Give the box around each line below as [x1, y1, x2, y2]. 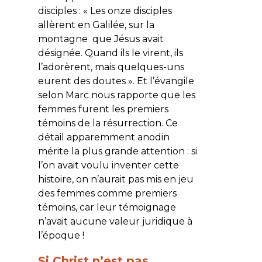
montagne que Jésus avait [37, 33, 164, 44]
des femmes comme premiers [37, 187, 177, 199]
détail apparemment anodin [37, 131, 170, 143]
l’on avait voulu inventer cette [37, 159, 179, 171]
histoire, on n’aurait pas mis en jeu [37, 173, 194, 185]
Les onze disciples [89, 5, 172, 16]
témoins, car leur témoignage [37, 201, 176, 213]
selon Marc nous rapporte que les [37, 89, 195, 101]
